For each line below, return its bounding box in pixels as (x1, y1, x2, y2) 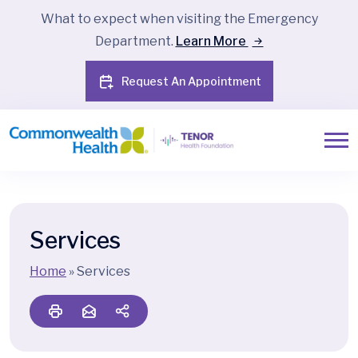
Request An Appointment (121, 74, 261, 88)
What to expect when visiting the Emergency (40, 11, 318, 26)
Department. (94, 34, 176, 49)
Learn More (175, 34, 249, 49)
